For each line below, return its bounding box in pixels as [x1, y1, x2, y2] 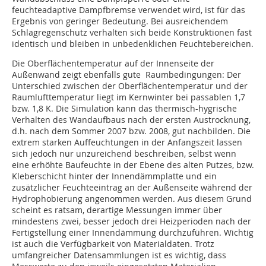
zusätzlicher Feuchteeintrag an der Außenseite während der [12, 182, 252, 194]
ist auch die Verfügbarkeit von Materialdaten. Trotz [12, 238, 214, 250]
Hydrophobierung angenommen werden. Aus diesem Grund [12, 193, 252, 205]
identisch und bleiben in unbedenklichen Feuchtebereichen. [12, 38, 254, 50]
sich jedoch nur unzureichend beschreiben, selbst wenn [12, 148, 236, 160]
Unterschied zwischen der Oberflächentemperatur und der [12, 80, 248, 92]
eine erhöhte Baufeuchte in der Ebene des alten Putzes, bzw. [12, 159, 254, 171]
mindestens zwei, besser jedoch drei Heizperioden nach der [12, 216, 251, 227]
